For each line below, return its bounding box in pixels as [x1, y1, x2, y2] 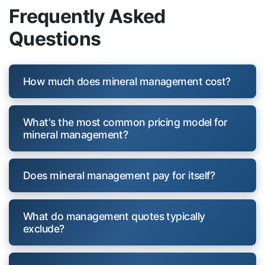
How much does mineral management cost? [23, 75, 231, 88]
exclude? [23, 222, 64, 235]
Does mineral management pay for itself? [23, 169, 215, 182]
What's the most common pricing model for [23, 115, 228, 128]
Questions [9, 27, 101, 50]
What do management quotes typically [23, 209, 205, 222]
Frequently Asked [9, 4, 166, 28]
